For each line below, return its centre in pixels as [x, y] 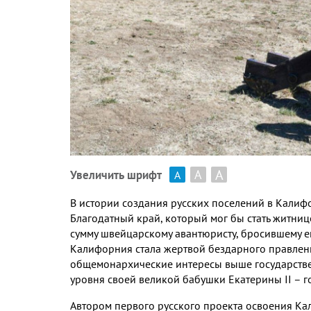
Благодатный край [115, 218]
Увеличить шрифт [116, 175]
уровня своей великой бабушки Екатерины [177, 279]
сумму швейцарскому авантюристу [153, 233]
